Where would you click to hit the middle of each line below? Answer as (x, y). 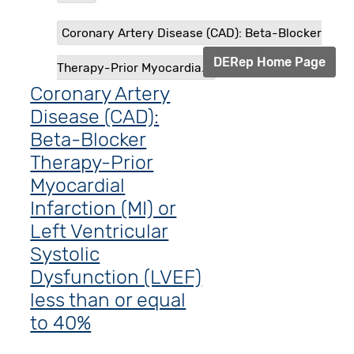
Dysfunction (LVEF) (116, 277)
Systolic (65, 254)
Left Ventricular (100, 232)
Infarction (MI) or (104, 209)
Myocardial (78, 186)
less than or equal (108, 300)
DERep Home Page (269, 62)
